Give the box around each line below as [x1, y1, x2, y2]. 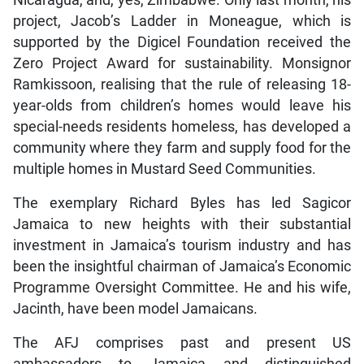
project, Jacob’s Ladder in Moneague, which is [12, 13, 352, 30]
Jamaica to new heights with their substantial [12, 216, 352, 233]
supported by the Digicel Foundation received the [12, 34, 352, 51]
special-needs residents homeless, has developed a [12, 119, 352, 136]
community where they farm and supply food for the [12, 140, 352, 157]
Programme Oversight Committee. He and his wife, [12, 279, 352, 297]
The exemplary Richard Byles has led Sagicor [12, 195, 352, 212]
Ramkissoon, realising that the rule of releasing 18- [12, 76, 352, 93]
